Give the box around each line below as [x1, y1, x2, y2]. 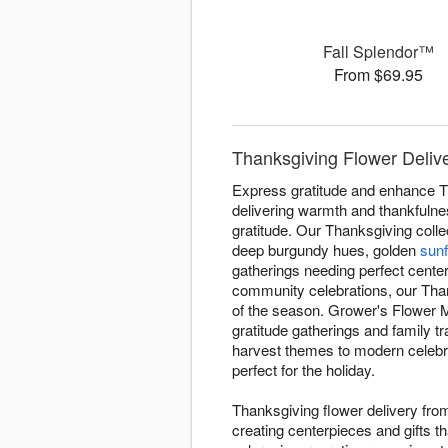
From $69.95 [334, 63, 424, 87]
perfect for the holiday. [232, 359, 375, 381]
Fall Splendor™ [323, 40, 435, 64]
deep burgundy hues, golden [232, 239, 420, 261]
